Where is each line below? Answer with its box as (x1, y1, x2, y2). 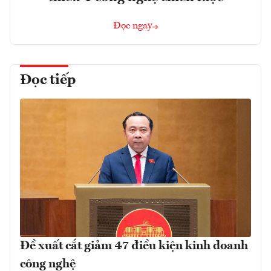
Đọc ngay (113, 21, 152, 31)
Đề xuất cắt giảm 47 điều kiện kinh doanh (20, 240, 248, 253)
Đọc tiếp (20, 73, 76, 88)
